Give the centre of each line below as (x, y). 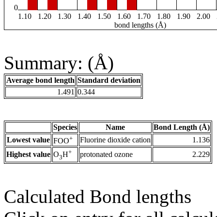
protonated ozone (106, 155)
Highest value (28, 155)
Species (65, 127)
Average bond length (40, 80)
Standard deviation (109, 80)
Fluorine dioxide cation (115, 140)
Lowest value (28, 140)
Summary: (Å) (59, 63)
